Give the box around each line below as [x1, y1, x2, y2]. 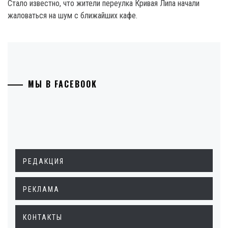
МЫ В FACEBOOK [28, 78, 97, 91]
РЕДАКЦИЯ [23, 157, 64, 166]
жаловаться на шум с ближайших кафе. [8, 11, 137, 21]
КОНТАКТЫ [23, 213, 63, 222]
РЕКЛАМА [23, 185, 60, 194]
